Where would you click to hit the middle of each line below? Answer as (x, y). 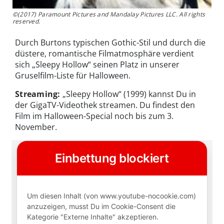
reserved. (26, 21)
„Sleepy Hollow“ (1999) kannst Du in (129, 94)
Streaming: (39, 94)
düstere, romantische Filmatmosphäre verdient (104, 53)
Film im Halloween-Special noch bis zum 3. (94, 116)
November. (36, 127)
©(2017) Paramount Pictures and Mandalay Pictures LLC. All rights (109, 14)
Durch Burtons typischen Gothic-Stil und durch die (110, 42)
